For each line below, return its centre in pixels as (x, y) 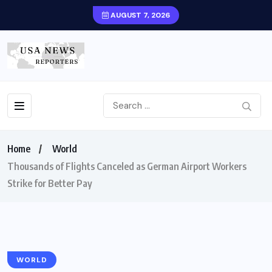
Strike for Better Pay (50, 184)
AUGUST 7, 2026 (139, 15)
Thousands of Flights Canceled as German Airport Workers (127, 167)
